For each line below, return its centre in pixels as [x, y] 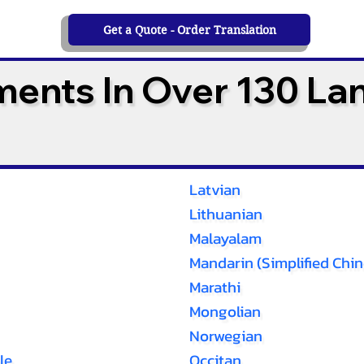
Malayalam [225, 238]
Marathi [214, 287]
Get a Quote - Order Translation [189, 30]
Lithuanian [225, 214]
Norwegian [225, 336]
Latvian [214, 190]
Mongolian [225, 312]
